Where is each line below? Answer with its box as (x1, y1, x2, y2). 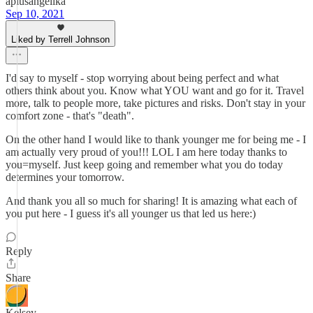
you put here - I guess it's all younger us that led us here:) (6, 208, 256, 219)
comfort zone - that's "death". (6, 110, 134, 122)
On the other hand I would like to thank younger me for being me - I (6, 133, 306, 145)
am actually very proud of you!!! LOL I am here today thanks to (6, 146, 287, 158)
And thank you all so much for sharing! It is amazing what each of (6, 195, 297, 207)
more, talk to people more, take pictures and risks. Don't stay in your (6, 97, 305, 109)
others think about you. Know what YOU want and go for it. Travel (6, 85, 304, 96)
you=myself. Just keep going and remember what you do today (6, 159, 283, 170)
